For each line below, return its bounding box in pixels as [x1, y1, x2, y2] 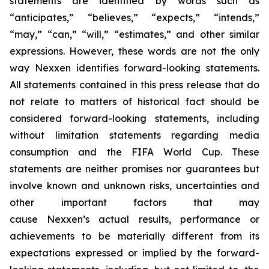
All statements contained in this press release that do [10, 78, 259, 91]
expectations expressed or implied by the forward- [10, 246, 259, 259]
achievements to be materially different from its [10, 229, 259, 242]
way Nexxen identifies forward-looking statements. [10, 61, 259, 74]
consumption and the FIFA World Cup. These [10, 145, 259, 158]
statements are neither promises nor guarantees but [10, 162, 259, 175]
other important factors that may [10, 196, 259, 208]
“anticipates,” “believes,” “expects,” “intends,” [10, 11, 259, 23]
